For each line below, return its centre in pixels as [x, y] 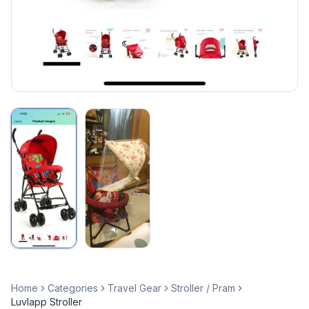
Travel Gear [134, 288]
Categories [73, 288]
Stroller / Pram [203, 288]
